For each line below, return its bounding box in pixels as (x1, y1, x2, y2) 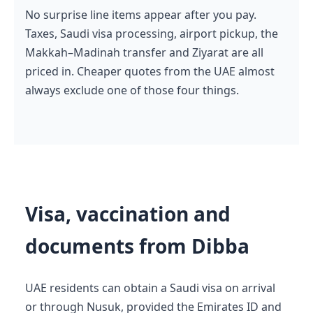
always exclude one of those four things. (25, 82, 239, 98)
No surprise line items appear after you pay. (25, 6, 256, 22)
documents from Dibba (25, 232, 249, 259)
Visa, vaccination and (25, 200, 231, 227)
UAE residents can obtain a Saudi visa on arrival (25, 279, 275, 296)
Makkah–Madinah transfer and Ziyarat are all (25, 44, 263, 60)
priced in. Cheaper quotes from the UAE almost (25, 63, 275, 79)
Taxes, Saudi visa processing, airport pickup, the (25, 25, 278, 41)
